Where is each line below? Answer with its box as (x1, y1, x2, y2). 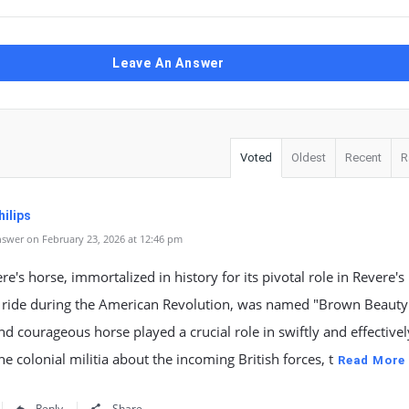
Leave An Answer (112, 56, 225, 70)
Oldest (291, 151, 326, 164)
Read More (338, 353, 406, 367)
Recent (345, 151, 382, 164)
